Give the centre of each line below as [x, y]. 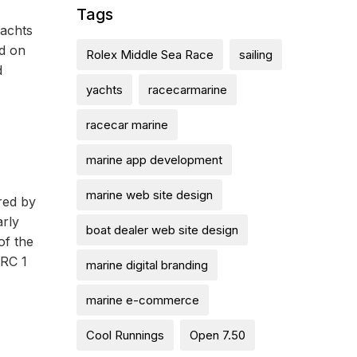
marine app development [154, 160]
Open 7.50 [218, 335]
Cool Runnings [125, 335]
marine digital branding [147, 265]
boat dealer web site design [162, 230]
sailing [256, 55]
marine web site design [149, 195]
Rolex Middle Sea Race [150, 55]
